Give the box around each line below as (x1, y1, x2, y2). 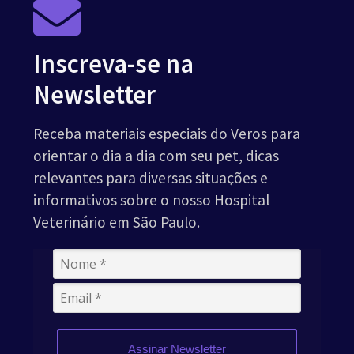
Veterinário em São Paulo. (33, 213, 200, 232)
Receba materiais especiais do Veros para (33, 124, 300, 144)
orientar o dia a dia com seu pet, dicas (33, 146, 279, 166)
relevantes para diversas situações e (33, 168, 268, 188)
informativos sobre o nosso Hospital (33, 190, 269, 210)
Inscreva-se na (33, 47, 194, 81)
